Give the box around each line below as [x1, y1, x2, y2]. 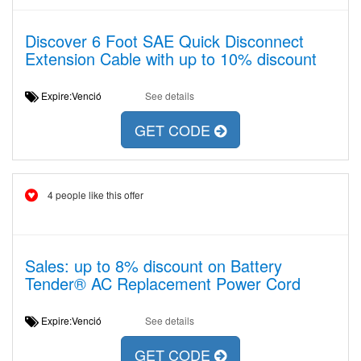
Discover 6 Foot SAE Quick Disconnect [25, 29, 304, 52]
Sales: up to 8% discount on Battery [25, 254, 282, 277]
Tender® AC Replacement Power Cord [25, 272, 301, 295]
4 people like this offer [48, 188, 143, 201]
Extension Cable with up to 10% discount [25, 47, 317, 70]
